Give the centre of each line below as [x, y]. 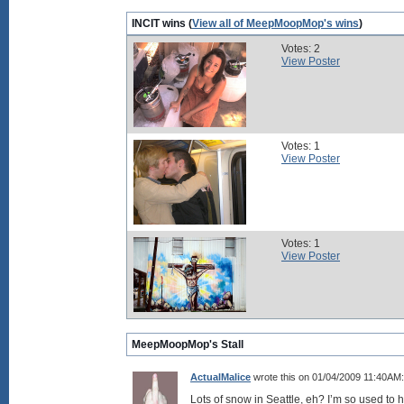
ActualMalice [220, 377]
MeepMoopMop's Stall [188, 344]
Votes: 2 [301, 49]
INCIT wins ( [162, 23]
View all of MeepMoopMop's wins [275, 23]
